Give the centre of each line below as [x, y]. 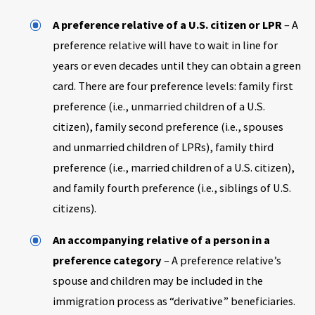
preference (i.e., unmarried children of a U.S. [159, 106]
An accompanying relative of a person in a [162, 240]
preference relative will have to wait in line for [166, 45]
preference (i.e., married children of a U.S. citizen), [174, 167]
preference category [108, 261]
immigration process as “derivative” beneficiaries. [174, 301]
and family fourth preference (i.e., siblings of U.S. [172, 187]
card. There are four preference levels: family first [173, 85]
